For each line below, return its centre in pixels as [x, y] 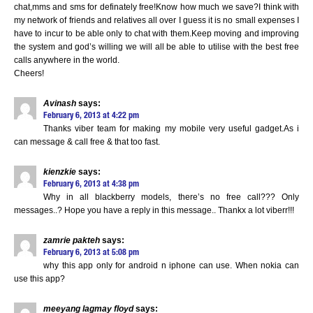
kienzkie [60, 172]
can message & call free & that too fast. [87, 142]
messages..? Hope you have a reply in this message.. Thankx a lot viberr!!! [154, 210]
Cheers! [29, 73]
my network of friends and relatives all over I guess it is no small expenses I [156, 20]
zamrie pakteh [72, 240]
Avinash [60, 103]
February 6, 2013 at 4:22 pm [91, 116]
